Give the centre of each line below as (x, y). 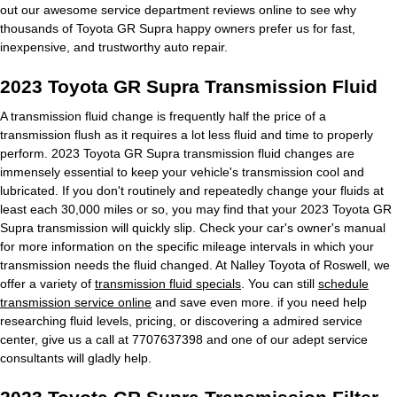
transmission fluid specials (168, 284)
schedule (343, 284)
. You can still (280, 284)
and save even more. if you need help (259, 302)
